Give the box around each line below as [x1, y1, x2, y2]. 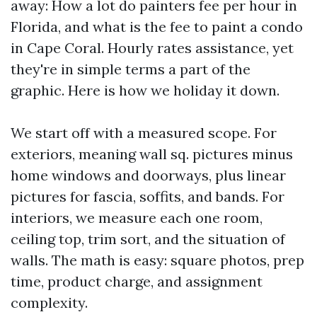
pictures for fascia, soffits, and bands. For [11, 188, 284, 205]
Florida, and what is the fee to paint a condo [11, 18, 303, 35]
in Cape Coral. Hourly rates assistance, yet [11, 39, 294, 57]
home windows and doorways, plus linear [11, 166, 286, 184]
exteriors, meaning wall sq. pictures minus [11, 145, 293, 163]
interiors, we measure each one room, [11, 209, 263, 226]
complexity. [11, 294, 88, 311]
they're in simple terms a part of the [11, 60, 250, 78]
